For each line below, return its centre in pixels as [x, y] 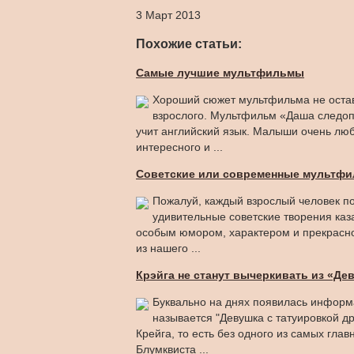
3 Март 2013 [168, 15]
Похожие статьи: [189, 44]
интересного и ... [179, 147]
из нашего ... [168, 248]
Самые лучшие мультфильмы [220, 72]
